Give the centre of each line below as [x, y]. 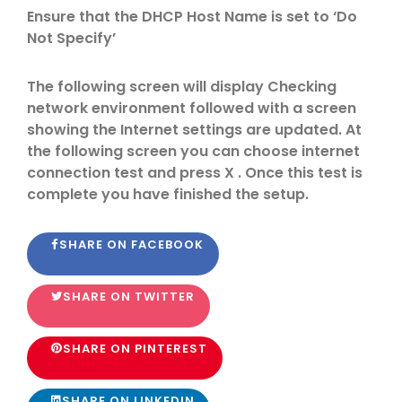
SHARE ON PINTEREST [135, 349]
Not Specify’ [71, 38]
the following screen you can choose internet [193, 151]
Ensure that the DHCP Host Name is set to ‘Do [192, 17]
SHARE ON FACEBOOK [131, 245]
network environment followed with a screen [192, 108]
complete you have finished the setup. [168, 194]
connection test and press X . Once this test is [195, 173]
